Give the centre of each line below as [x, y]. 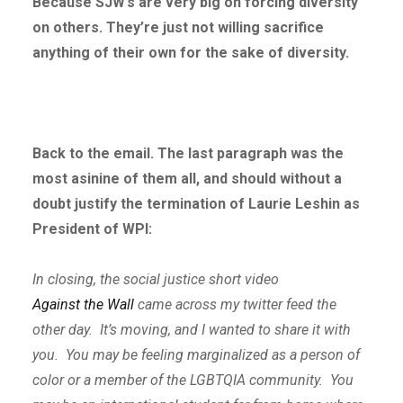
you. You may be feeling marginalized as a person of [196, 355]
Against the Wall [83, 305]
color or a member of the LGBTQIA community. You [193, 381]
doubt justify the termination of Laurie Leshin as [196, 204]
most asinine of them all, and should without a [187, 179]
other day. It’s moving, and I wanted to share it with [191, 330]
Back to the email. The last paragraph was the [188, 154]
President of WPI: [92, 229]
